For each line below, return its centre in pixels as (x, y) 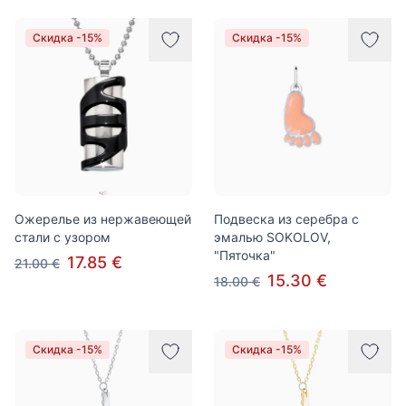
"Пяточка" (245, 255)
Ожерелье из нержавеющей (103, 219)
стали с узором (63, 237)
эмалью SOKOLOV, (272, 237)
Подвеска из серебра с (286, 219)
